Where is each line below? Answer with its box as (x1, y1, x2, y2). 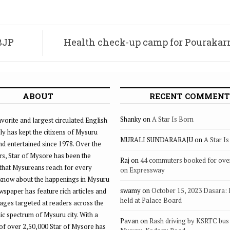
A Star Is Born (152, 114, 194, 124)
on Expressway (120, 165, 165, 175)
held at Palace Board (120, 196, 182, 205)
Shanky (120, 114, 141, 124)
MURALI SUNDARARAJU (120, 135, 193, 144)
